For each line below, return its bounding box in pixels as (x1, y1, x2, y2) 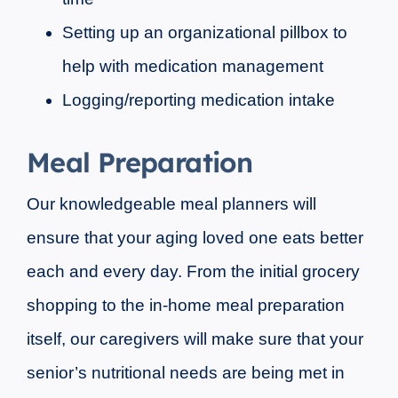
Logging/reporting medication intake (61, 90, 335, 109)
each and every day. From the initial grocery (26, 261, 360, 281)
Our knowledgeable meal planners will (26, 194, 316, 213)
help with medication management (61, 56, 323, 76)
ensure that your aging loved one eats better (26, 227, 363, 247)
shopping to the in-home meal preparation (26, 295, 345, 314)
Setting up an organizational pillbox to (61, 22, 347, 42)
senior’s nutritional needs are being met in (26, 362, 345, 382)
